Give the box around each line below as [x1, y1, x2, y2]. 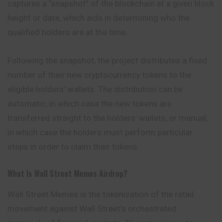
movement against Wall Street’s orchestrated [7, 203, 176, 214]
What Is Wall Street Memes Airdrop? [7, 167, 127, 179]
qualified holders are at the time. [7, 27, 128, 37]
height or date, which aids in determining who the [7, 12, 190, 23]
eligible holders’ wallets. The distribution [7, 84, 159, 95]
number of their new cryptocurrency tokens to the [7, 70, 191, 80]
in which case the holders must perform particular [7, 127, 193, 138]
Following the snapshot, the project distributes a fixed [7, 55, 207, 66]
